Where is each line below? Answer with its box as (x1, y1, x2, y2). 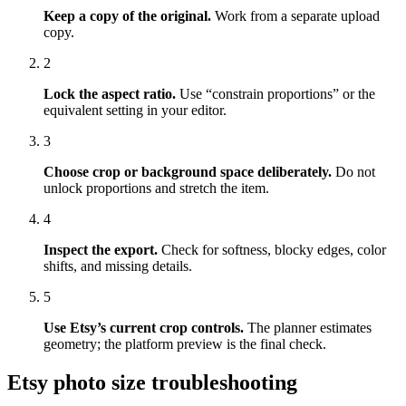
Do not (335, 164, 375, 180)
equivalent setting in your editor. (43, 102, 227, 119)
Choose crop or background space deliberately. (43, 164, 332, 180)
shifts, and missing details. (43, 258, 192, 275)
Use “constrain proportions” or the (179, 86, 375, 102)
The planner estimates (247, 320, 372, 336)
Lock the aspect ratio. (43, 86, 176, 102)
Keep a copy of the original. (43, 8, 211, 24)
